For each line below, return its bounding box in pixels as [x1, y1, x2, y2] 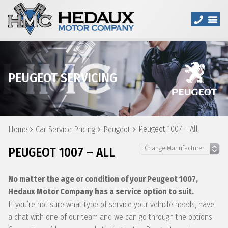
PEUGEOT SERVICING [8, 70, 117, 86]
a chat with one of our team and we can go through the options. [8, 212, 214, 222]
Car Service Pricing [36, 125, 95, 134]
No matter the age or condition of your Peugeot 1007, [8, 174, 198, 184]
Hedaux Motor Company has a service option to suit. [8, 187, 194, 196]
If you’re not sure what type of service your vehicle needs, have [8, 199, 214, 209]
